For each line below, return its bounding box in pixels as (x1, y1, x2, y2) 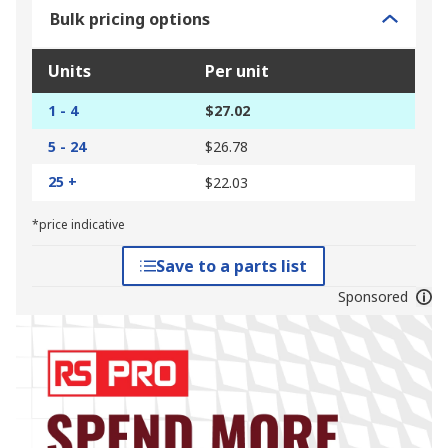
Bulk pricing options (50, 8, 210, 31)
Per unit (205, 60, 269, 83)
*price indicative (32, 216, 125, 234)
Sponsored (337, 287, 408, 307)
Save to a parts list (156, 255, 308, 278)
